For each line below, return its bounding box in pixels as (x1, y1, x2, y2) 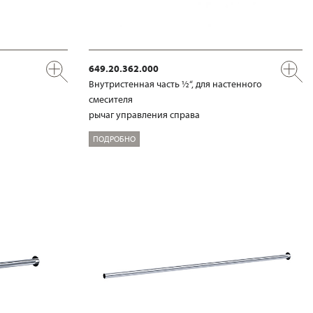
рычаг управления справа (89, 108, 200, 122)
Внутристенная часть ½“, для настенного (89, 78, 262, 91)
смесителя (89, 93, 133, 106)
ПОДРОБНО (93, 133, 136, 145)
